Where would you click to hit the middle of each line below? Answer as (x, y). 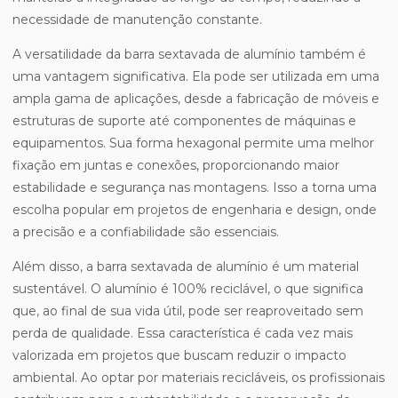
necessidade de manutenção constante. (137, 20)
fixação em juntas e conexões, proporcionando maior (176, 166)
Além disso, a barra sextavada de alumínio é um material (186, 267)
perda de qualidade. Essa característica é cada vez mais (183, 334)
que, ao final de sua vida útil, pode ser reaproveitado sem (188, 311)
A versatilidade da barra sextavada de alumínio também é (189, 55)
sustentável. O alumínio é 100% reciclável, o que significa (188, 289)
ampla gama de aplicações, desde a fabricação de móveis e (196, 99)
